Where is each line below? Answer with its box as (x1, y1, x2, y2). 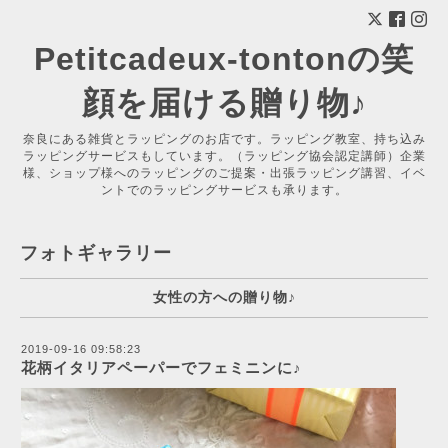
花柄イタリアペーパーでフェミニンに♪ (21, 359, 302, 376)
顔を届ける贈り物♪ (81, 85, 367, 121)
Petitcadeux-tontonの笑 (34, 41, 414, 77)
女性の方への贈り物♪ (152, 289, 296, 305)
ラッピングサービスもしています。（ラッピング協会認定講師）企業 (22, 149, 426, 163)
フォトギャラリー (20, 243, 172, 263)
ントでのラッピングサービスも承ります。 (100, 183, 348, 197)
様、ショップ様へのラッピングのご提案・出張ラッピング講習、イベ (22, 166, 426, 180)
